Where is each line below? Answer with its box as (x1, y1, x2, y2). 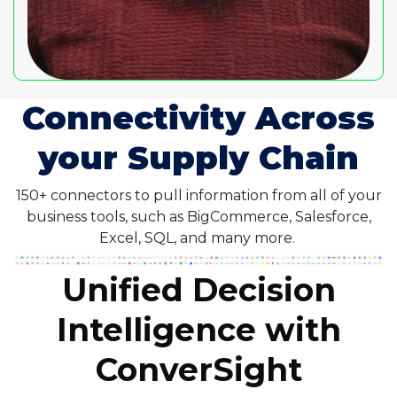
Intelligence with (56, 310, 341, 350)
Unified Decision (61, 270, 336, 310)
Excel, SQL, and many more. (98, 230, 299, 247)
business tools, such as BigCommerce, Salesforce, (26, 208, 371, 226)
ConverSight (95, 350, 302, 390)
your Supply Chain (38, 138, 359, 178)
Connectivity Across (22, 98, 375, 138)
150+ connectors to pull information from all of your (15, 187, 382, 205)
